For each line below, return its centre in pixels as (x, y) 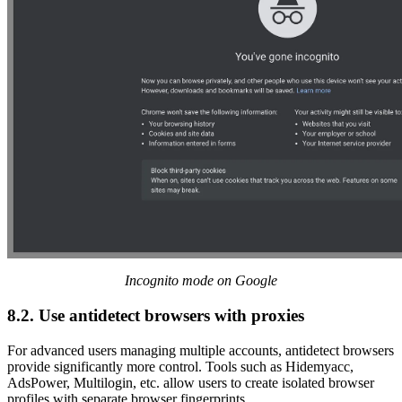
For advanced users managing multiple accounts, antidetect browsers (201, 350)
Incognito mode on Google (201, 281)
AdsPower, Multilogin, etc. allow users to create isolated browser (191, 382)
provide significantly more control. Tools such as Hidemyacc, (180, 366)
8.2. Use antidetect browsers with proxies (156, 315)
